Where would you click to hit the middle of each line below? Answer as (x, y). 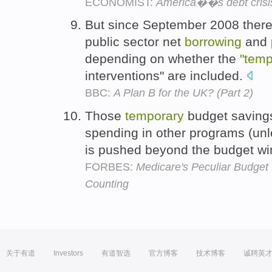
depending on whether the (162, 59)
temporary (155, 116)
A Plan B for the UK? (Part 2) (183, 93)
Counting (107, 184)
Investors (68, 253)
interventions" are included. (166, 76)
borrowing (213, 42)
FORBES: (110, 167)
